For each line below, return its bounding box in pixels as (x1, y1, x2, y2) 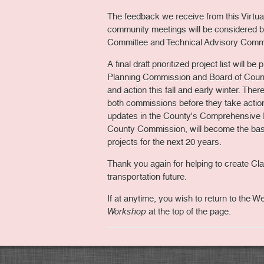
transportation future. (107, 171, 187, 182)
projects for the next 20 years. (107, 136, 222, 147)
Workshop (107, 206, 146, 217)
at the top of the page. (146, 206, 231, 217)
